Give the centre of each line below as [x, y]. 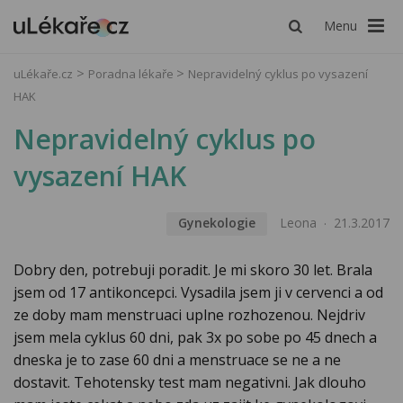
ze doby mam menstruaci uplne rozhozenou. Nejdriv [189, 315]
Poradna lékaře [132, 74]
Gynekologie [216, 223]
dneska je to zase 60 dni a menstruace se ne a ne [177, 360]
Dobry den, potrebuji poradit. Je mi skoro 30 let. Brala [193, 270]
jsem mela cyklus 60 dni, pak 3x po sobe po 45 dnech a [195, 338]
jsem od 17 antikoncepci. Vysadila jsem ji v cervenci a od [198, 293]
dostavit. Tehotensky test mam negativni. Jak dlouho [190, 383]
